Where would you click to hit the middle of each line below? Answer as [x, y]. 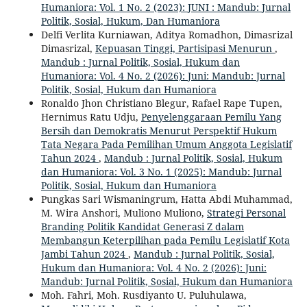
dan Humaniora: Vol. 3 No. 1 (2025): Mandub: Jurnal [161, 171]
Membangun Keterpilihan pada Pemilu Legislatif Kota [165, 240]
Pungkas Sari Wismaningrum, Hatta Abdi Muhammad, [167, 199]
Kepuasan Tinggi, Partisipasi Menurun [185, 48]
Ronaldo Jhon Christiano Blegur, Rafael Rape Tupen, [161, 103]
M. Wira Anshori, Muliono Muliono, [124, 212]
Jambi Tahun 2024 [84, 254]
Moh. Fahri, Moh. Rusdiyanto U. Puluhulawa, [144, 295]
